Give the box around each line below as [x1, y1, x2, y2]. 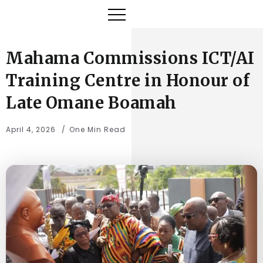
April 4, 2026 [6, 124, 56, 134]
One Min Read [69, 124, 126, 134]
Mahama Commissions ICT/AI [6, 48, 255, 68]
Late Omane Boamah [6, 93, 177, 113]
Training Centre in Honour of [6, 70, 249, 90]
